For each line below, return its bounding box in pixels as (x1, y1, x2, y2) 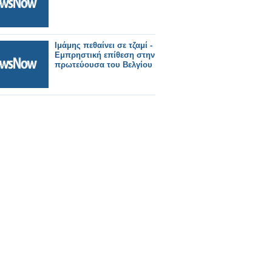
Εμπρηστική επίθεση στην (55, 50, 155, 59)
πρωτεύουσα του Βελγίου (55, 60, 152, 69)
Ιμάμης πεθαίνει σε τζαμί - (55, 41, 152, 50)
